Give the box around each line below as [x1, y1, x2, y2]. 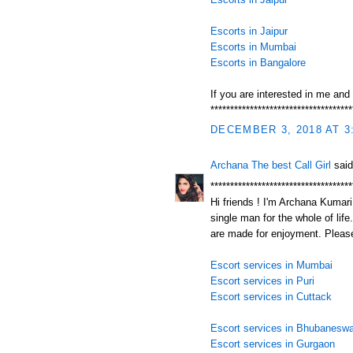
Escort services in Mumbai [210, 258, 333, 271]
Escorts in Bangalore [210, 56, 306, 69]
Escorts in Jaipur [210, 24, 288, 37]
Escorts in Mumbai [210, 40, 296, 53]
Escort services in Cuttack [210, 290, 332, 303]
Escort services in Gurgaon [210, 337, 335, 350]
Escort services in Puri [210, 274, 314, 287]
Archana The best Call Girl [210, 159, 331, 171]
